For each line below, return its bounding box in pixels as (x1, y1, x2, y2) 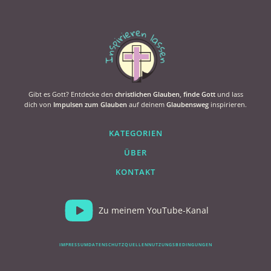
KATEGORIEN (108, 127, 163, 139)
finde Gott (183, 89, 215, 99)
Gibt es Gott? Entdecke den (28, 89, 115, 99)
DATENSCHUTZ (88, 241, 125, 247)
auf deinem (127, 99, 166, 109)
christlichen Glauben (114, 89, 180, 99)
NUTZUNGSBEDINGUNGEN (148, 241, 212, 247)
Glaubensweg (166, 99, 209, 109)
